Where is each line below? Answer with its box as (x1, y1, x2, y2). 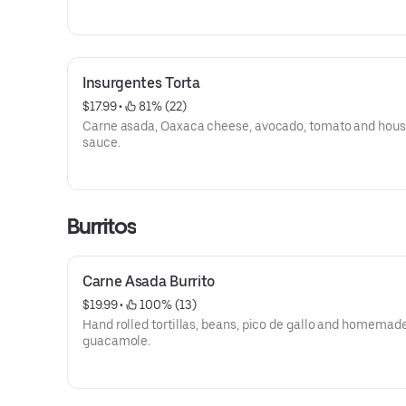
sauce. (82, 135, 121, 150)
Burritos (67, 213, 137, 239)
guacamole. (82, 333, 151, 348)
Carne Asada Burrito (82, 273, 215, 290)
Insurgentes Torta (82, 74, 200, 92)
